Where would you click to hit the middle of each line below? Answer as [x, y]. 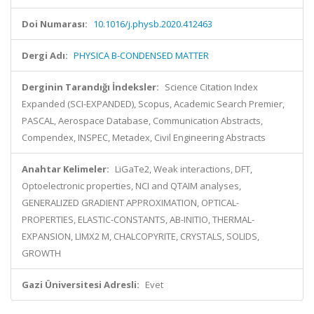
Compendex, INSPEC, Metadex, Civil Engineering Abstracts [144, 137]
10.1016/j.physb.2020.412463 [153, 24]
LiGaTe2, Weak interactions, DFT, [184, 169]
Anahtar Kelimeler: [66, 169]
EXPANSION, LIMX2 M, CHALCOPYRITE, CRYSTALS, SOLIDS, [141, 236]
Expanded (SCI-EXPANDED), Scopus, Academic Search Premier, [153, 104]
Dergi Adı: [45, 55]
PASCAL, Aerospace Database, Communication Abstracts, [142, 121]
